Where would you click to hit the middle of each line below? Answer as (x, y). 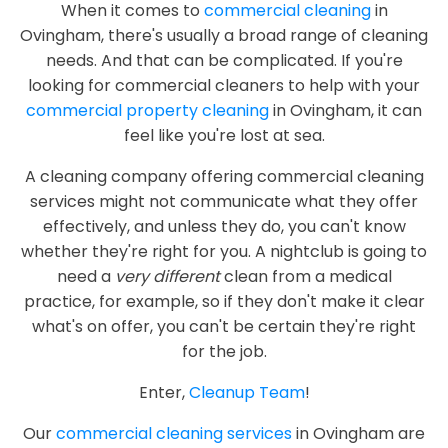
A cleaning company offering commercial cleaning (224, 176)
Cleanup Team (246, 392)
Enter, (163, 392)
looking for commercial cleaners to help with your (224, 85)
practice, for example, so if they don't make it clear (224, 301)
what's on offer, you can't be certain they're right (224, 326)
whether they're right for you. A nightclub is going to (224, 251)
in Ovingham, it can (345, 110)
